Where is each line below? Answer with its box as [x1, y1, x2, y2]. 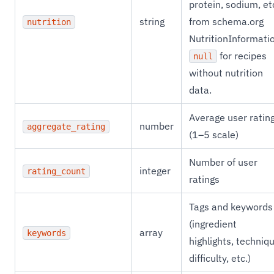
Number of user [189, 156, 257, 168]
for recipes [217, 50, 267, 62]
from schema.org [189, 15, 264, 28]
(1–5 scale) [189, 128, 239, 141]
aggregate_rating [27, 122, 105, 131]
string [139, 15, 165, 28]
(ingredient [189, 218, 237, 230]
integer [139, 165, 171, 177]
